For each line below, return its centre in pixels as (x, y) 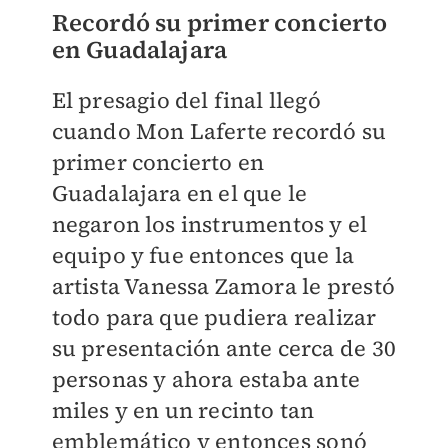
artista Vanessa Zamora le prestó (223, 286)
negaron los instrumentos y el (209, 224)
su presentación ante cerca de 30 (223, 348)
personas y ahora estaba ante (206, 379)
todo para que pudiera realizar (214, 317)
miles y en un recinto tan (183, 410)
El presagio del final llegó (186, 100)
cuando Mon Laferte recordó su (219, 131)
